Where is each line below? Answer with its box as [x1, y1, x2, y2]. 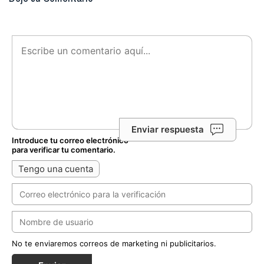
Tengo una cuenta [18, 163, 93, 175]
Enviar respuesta [131, 123, 204, 135]
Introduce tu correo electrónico [12, 136, 128, 146]
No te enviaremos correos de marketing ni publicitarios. [12, 239, 216, 249]
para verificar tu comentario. [12, 145, 115, 155]
